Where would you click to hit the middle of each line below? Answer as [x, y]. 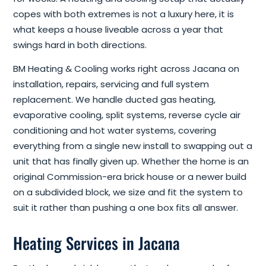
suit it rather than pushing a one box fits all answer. [126, 208]
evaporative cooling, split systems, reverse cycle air [127, 115]
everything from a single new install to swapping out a [133, 146]
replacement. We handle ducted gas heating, [114, 100]
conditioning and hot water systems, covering [115, 131]
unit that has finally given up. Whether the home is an [131, 161]
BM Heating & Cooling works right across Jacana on [126, 69]
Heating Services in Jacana [96, 243]
